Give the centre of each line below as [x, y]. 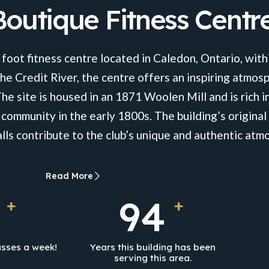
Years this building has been [153, 247]
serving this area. [153, 258]
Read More [69, 176]
